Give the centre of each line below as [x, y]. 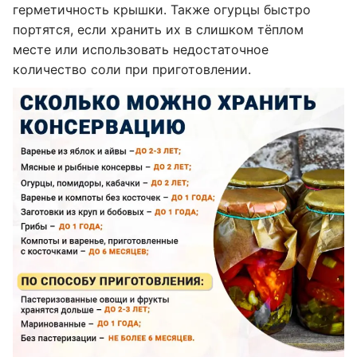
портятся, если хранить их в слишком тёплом [158, 29]
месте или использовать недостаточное [141, 49]
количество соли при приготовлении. [132, 69]
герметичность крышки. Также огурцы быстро [162, 10]
